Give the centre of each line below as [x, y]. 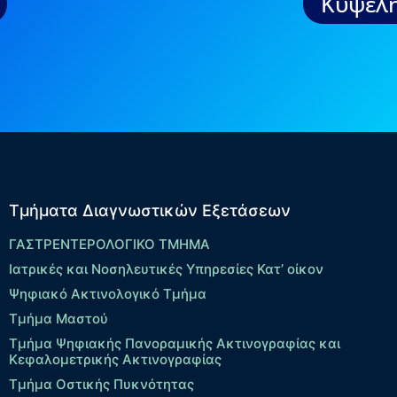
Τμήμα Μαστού [58, 319]
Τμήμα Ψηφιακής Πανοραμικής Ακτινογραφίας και [174, 344]
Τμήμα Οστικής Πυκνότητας [101, 385]
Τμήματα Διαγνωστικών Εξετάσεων [149, 211]
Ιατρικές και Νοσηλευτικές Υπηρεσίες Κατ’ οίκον [166, 269]
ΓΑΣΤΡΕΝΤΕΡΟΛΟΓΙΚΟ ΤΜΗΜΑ [109, 245]
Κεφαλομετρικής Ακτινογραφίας [115, 360]
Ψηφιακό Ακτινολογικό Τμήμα [107, 294]
